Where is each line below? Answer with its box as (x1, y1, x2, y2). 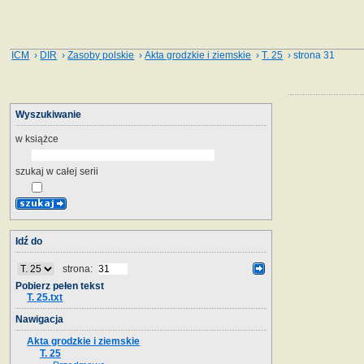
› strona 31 (283, 50, 336, 61)
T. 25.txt (27, 291, 63, 303)
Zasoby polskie (67, 50, 135, 61)
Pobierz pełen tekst (15, 279, 104, 292)
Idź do (15, 235, 42, 247)
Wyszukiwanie (15, 108, 81, 120)
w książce (15, 132, 58, 145)
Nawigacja (15, 313, 63, 325)
